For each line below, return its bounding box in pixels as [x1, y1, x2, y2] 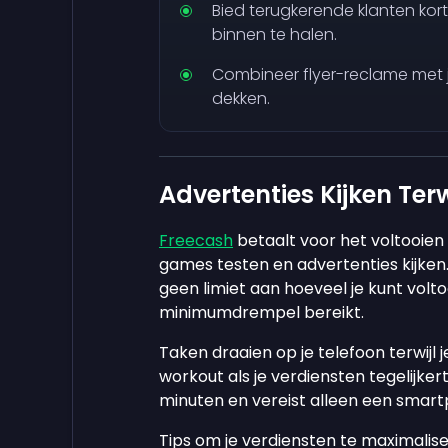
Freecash [159, 229, 233, 253]
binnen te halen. [212, 23, 337, 47]
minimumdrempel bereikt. [159, 301, 364, 325]
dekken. [212, 87, 270, 111]
